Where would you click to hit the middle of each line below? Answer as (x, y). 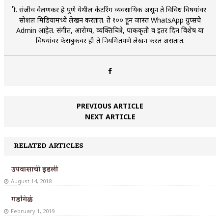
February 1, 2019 (33, 211)
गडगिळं (22, 199)
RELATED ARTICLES (49, 146)
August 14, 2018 (31, 181)
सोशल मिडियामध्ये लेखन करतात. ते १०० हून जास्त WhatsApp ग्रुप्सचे (110, 20)
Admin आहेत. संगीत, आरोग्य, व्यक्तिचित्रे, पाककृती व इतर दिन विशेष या (110, 30)
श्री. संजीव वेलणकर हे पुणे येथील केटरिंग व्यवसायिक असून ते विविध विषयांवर (110, 9)
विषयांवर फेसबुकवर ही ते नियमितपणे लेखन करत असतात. (110, 40)
